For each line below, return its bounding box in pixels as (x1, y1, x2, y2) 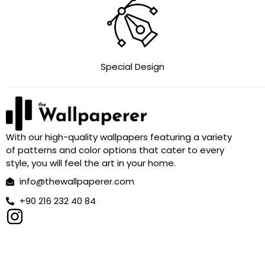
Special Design (101, 60, 164, 73)
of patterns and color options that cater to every (6, 143, 224, 156)
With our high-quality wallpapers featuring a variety (6, 130, 232, 143)
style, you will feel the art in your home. (6, 156, 176, 169)
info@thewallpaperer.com (19, 174, 134, 188)
